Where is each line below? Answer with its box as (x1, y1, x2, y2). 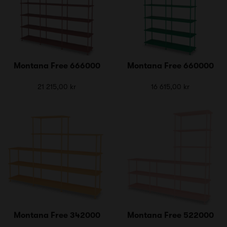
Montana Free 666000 (13, 61, 100, 70)
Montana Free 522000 (127, 210, 214, 220)
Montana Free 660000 (127, 61, 214, 70)
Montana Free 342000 (13, 210, 100, 220)
